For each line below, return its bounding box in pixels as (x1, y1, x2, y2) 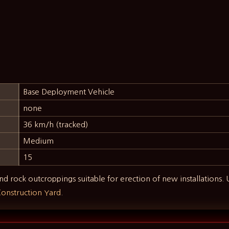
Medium (23, 137, 54, 145)
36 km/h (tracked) (23, 121, 88, 129)
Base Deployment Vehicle (23, 88, 115, 96)
